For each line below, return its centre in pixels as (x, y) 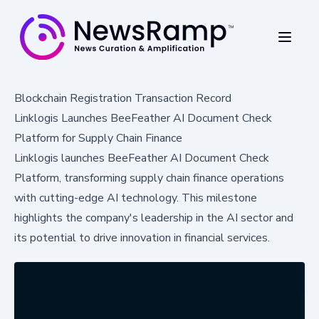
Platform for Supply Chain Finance (98, 138)
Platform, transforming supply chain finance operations (149, 178)
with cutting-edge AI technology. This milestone (136, 198)
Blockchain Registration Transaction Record (123, 98)
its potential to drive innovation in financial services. (142, 237)
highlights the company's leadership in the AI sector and (154, 218)
